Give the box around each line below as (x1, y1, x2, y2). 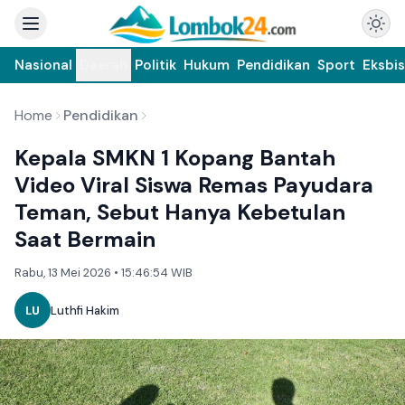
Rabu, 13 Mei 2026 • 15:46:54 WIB (14, 265, 193, 280)
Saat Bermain (14, 225, 155, 253)
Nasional (14, 56, 72, 74)
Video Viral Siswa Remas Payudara (14, 171, 373, 199)
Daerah (80, 56, 127, 74)
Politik (135, 56, 176, 74)
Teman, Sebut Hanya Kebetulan (14, 198, 345, 226)
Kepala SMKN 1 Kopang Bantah (14, 144, 335, 172)
